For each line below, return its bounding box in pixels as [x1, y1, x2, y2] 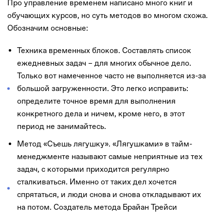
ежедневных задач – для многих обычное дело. [17, 58, 191, 68]
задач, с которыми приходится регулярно [17, 164, 169, 174]
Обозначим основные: [7, 23, 88, 33]
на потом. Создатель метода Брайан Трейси [17, 202, 177, 212]
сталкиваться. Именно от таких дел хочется [17, 177, 177, 186]
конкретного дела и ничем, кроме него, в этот [17, 109, 185, 118]
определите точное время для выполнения [17, 96, 176, 106]
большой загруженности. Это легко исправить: [17, 83, 188, 93]
